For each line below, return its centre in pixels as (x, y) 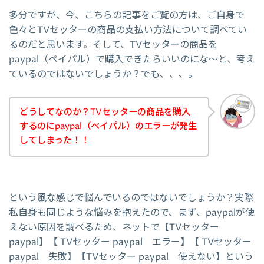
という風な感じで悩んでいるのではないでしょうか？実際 (131, 198)
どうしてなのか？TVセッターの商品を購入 (105, 112)
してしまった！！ (55, 140)
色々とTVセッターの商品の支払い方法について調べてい (128, 30)
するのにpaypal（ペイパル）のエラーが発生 (108, 126)
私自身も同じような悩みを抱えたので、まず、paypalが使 (132, 213)
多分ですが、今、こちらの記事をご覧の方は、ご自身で (127, 16)
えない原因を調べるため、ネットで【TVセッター (114, 228)
